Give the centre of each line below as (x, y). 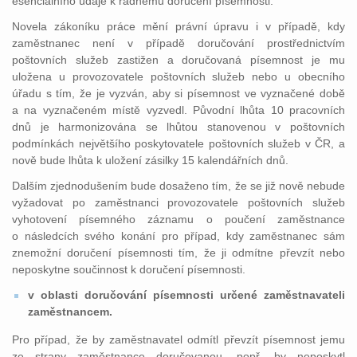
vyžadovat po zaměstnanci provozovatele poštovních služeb (178, 202)
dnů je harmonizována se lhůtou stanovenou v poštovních (178, 127)
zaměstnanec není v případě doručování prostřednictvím (178, 43)
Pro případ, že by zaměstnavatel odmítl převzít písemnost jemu (178, 339)
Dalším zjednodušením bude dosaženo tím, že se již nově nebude (178, 186)
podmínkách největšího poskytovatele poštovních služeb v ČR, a (178, 143)
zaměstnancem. (70, 312)
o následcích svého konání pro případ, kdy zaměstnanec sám (178, 236)
